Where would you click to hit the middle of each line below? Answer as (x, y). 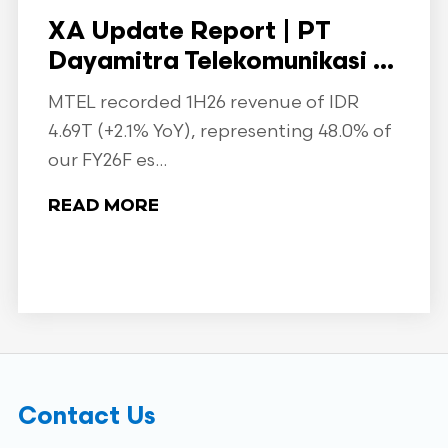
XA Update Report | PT (189, 32)
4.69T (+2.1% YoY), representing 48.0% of (219, 131)
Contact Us (86, 418)
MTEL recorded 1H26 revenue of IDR (203, 102)
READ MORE (103, 206)
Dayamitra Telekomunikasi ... (220, 62)
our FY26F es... (107, 160)
